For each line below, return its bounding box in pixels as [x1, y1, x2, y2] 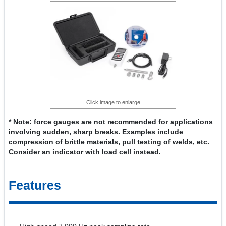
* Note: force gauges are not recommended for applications [9, 118, 213, 126]
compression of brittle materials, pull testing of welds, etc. [9, 138, 209, 146]
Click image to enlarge [86, 99, 140, 105]
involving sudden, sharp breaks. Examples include [9, 128, 183, 136]
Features [9, 178, 61, 192]
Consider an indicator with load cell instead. [9, 148, 161, 156]
